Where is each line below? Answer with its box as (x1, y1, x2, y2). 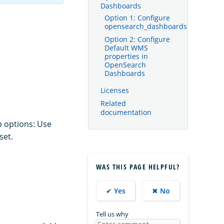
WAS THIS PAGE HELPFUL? (96, 161, 180, 171)
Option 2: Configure (104, 34, 170, 44)
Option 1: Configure (104, 13, 170, 22)
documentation (100, 107, 151, 117)
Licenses (100, 85, 129, 95)
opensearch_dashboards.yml (104, 21, 201, 31)
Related (100, 98, 126, 108)
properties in (104, 51, 148, 61)
